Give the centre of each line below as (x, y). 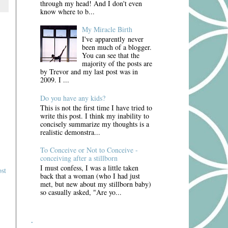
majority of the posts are (117, 64)
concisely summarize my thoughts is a (94, 124)
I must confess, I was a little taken (89, 167)
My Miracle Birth (107, 30)
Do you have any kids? (73, 98)
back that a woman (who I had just (90, 176)
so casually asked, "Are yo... (81, 192)
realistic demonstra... (70, 132)
